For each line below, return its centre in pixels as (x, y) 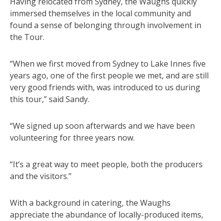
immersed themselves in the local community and (100, 13)
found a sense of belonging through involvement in (106, 25)
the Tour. (27, 37)
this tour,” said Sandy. (50, 99)
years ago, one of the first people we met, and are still (109, 75)
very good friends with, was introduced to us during (105, 87)
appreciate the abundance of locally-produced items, (107, 214)
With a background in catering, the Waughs (90, 203)
